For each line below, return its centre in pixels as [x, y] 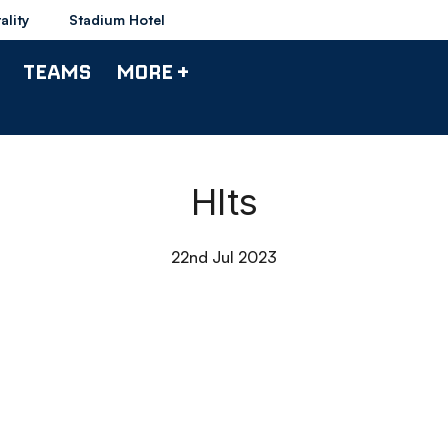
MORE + [152, 71]
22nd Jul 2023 [224, 257]
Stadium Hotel [117, 19]
